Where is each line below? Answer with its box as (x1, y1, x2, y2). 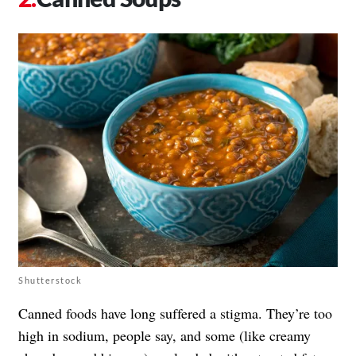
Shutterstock (18, 274, 82, 285)
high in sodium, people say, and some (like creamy (18, 325, 311, 345)
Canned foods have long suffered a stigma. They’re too (18, 303, 332, 323)
